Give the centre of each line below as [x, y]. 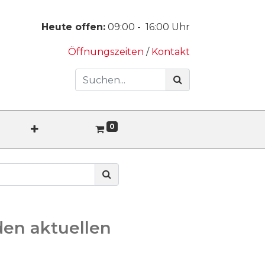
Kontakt [171, 52]
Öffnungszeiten [107, 52]
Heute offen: [73, 27]
